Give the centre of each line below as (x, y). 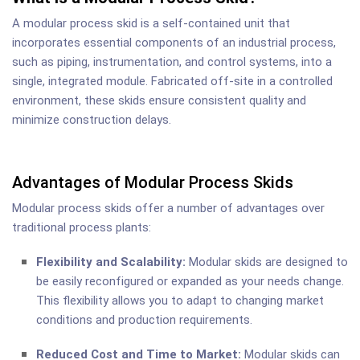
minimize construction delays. (92, 119)
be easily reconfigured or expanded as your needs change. (190, 281)
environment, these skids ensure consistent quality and (159, 100)
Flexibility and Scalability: (111, 262)
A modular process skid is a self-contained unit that (151, 23)
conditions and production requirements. (144, 319)
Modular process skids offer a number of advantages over (168, 208)
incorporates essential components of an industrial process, (174, 42)
